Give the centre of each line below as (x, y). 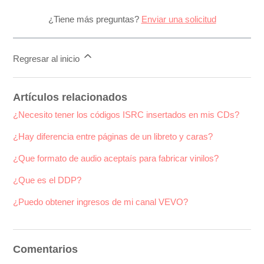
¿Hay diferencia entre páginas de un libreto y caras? (113, 137)
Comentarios (46, 250)
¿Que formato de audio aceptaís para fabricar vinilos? (116, 159)
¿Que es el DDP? (47, 180)
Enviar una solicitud (179, 19)
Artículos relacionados (70, 98)
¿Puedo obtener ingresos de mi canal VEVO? (101, 202)
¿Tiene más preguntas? (95, 19)
